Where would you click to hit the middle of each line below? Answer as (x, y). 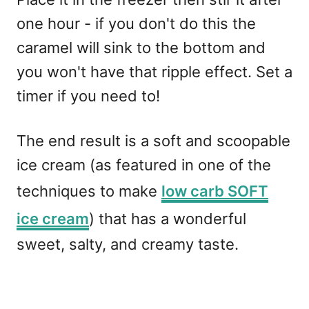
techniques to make (89, 191)
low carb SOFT (215, 191)
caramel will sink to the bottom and (141, 47)
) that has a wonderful (168, 218)
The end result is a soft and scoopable (153, 140)
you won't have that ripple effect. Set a (154, 71)
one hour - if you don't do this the (136, 23)
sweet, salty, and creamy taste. (128, 244)
